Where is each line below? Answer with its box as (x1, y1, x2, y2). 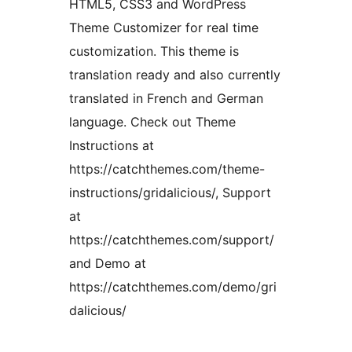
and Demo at (69, 255, 146, 272)
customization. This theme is (69, 43, 239, 60)
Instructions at (69, 137, 154, 154)
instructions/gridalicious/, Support (69, 185, 271, 201)
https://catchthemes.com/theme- (69, 161, 265, 178)
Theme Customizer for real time (69, 20, 258, 36)
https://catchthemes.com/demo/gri (69, 279, 277, 295)
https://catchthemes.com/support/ (69, 232, 274, 248)
